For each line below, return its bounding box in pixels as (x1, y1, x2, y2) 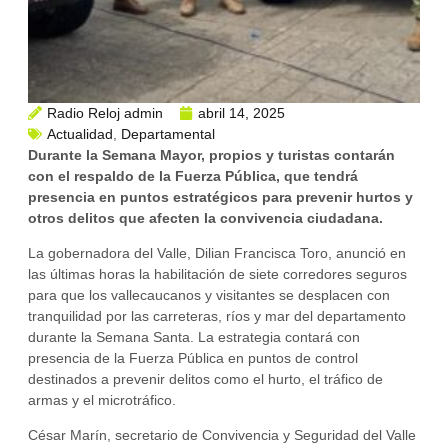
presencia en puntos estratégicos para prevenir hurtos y (28, 188, 413, 205)
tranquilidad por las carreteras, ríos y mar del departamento (28, 308, 406, 325)
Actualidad (47, 125, 113, 142)
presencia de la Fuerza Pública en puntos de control (28, 350, 358, 367)
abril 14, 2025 (198, 104, 285, 121)
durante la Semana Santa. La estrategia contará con (28, 329, 360, 346)
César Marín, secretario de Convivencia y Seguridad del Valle (28, 427, 416, 444)
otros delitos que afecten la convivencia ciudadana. (28, 209, 383, 226)
